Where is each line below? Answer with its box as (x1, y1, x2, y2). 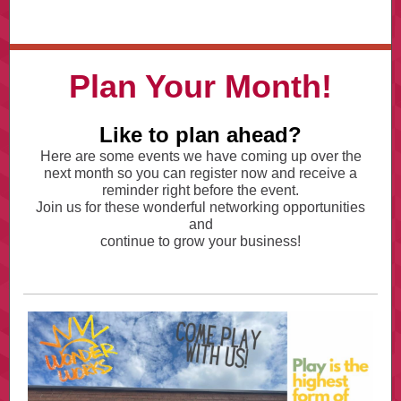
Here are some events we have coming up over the (39, 149, 362, 164)
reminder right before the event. (102, 183, 299, 198)
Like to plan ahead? (99, 123, 302, 147)
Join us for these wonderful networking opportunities (36, 200, 365, 215)
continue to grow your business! (100, 234, 301, 249)
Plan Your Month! (69, 68, 332, 105)
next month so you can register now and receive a (44, 166, 357, 181)
